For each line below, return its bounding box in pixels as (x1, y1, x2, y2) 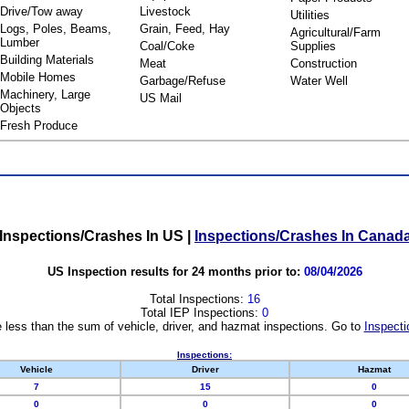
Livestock (140, 5, 191, 18)
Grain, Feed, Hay (140, 22, 230, 36)
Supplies (290, 39, 336, 53)
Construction (290, 57, 357, 70)
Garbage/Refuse (140, 74, 225, 88)
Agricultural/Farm (290, 26, 381, 39)
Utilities (290, 8, 330, 22)
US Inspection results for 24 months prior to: (47, 264, 304, 278)
